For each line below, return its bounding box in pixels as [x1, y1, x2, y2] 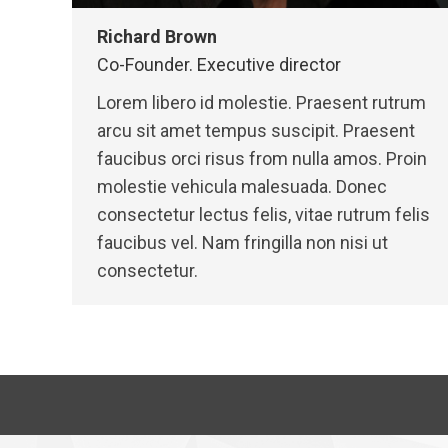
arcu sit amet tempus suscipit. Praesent [97, 120, 415, 141]
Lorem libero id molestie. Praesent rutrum [97, 92, 426, 113]
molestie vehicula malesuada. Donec [97, 176, 387, 197]
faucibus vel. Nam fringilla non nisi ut [97, 232, 388, 253]
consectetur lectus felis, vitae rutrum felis [97, 204, 430, 225]
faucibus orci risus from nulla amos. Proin [97, 148, 427, 169]
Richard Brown [97, 26, 217, 47]
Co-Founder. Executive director [97, 54, 341, 75]
